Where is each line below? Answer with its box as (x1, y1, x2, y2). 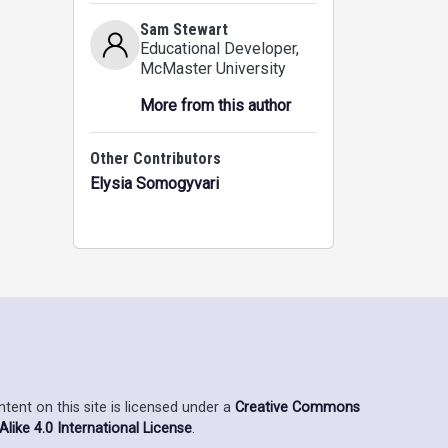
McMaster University (140, 59, 286, 78)
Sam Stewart (140, 20, 228, 39)
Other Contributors (90, 149, 221, 168)
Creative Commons (235, 398, 360, 416)
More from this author (140, 96, 291, 115)
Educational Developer (140, 39, 296, 58)
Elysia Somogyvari (90, 174, 219, 193)
